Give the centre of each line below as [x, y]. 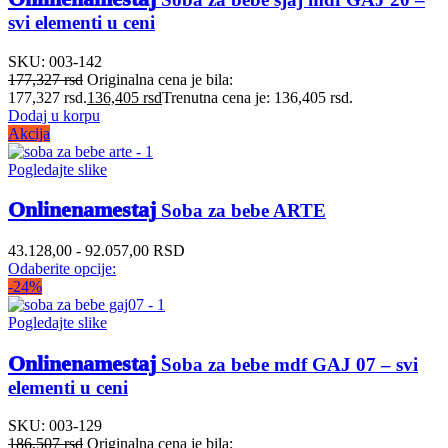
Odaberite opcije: [62, 268]
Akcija [29, 133]
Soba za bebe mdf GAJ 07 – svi [287, 364]
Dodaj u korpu [54, 115]
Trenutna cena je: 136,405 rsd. [257, 97]
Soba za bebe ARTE [241, 211]
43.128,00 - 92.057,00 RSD [96, 250]
